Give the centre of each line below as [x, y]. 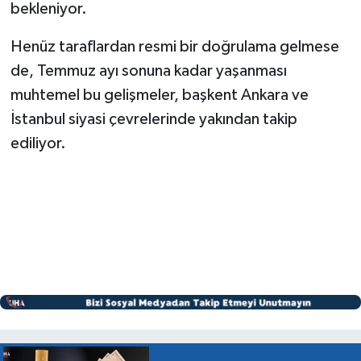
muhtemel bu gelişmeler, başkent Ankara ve [159, 95]
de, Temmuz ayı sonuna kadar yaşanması [148, 71]
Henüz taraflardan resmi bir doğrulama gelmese [174, 47]
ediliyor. [38, 144]
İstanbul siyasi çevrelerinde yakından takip [154, 120]
